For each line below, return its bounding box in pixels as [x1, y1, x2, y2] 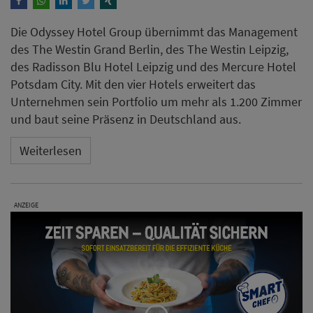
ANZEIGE [14, 201, 38, 210]
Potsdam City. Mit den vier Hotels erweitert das [10, 76, 256, 93]
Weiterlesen [20, 142, 82, 159]
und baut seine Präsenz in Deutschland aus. [10, 111, 241, 128]
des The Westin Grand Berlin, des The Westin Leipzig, [10, 41, 289, 58]
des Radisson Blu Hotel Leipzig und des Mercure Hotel [10, 59, 296, 75]
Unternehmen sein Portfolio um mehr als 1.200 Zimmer [10, 94, 302, 110]
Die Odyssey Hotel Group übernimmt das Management [10, 24, 298, 41]
